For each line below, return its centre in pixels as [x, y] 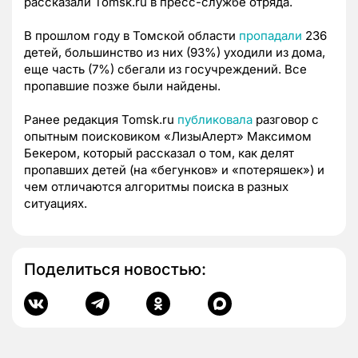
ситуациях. [56, 203]
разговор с [286, 119]
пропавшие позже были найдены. [122, 86]
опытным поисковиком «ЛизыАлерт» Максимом [168, 136]
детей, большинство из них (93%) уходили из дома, [175, 52]
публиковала [215, 119]
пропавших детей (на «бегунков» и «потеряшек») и [174, 169]
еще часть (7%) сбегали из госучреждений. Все [165, 69]
